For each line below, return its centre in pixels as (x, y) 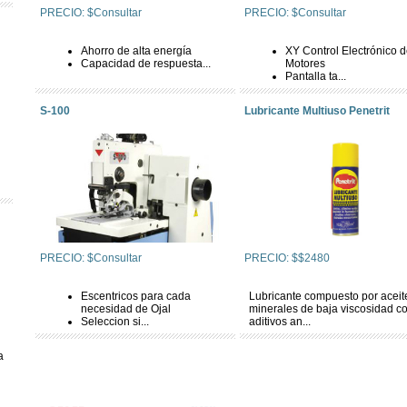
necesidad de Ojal (126, 309)
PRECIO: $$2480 (287, 258)
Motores (305, 64)
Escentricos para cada (136, 296)
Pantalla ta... (316, 76)
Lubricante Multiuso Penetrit (317, 111)
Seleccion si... (115, 322)
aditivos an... (280, 322)
